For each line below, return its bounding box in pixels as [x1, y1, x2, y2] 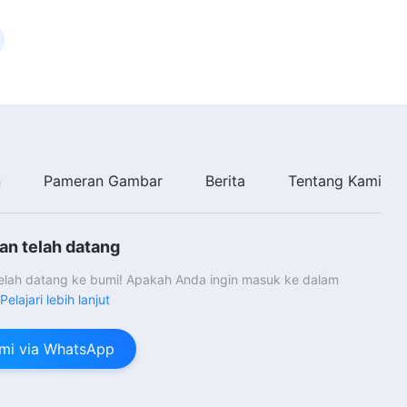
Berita [204, 172, 245, 190]
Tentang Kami [287, 172, 382, 190]
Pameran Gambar [43, 172, 163, 190]
